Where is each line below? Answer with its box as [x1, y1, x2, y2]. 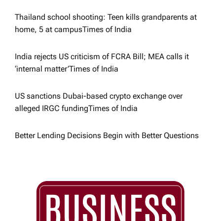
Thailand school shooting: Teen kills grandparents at [15, 12, 197, 22]
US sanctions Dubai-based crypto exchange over [15, 91, 183, 101]
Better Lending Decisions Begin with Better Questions [15, 131, 199, 141]
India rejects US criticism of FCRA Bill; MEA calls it [15, 52, 189, 62]
